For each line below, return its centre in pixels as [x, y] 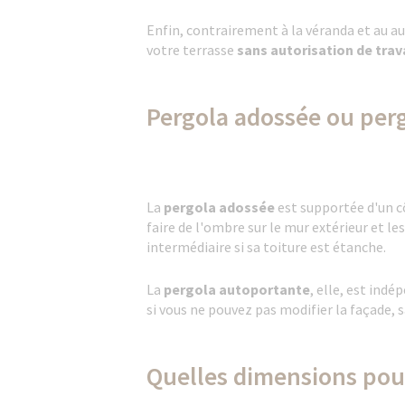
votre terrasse [192, 50]
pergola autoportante [237, 289]
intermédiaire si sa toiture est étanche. [268, 247]
